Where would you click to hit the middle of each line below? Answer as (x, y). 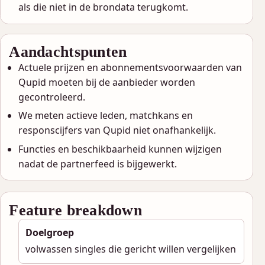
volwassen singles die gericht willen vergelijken (130, 249)
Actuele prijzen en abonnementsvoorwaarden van (130, 67)
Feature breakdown (75, 210)
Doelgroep (49, 233)
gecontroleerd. (52, 97)
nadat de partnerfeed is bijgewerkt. (98, 164)
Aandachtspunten (68, 51)
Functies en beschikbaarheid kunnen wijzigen (120, 149)
